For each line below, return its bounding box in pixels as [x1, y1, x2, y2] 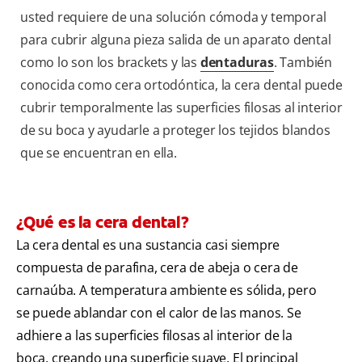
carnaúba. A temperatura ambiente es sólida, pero [16, 281, 317, 300]
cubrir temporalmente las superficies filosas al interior [20, 99, 343, 117]
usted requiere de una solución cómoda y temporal [20, 8, 326, 27]
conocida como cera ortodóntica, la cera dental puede [20, 76, 343, 95]
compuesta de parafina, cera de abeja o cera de [16, 259, 298, 277]
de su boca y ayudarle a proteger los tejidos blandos [20, 121, 330, 140]
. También [273, 53, 333, 72]
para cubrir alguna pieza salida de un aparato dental [20, 31, 331, 49]
